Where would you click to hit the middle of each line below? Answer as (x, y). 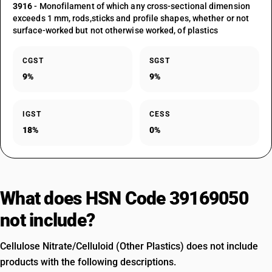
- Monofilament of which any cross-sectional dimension (141, 6)
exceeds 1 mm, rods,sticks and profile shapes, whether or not (131, 18)
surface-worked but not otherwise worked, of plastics (116, 30)
